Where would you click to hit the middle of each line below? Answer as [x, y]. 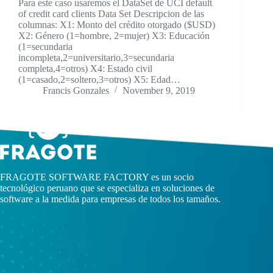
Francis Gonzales [76, 91]
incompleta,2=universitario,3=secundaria [96, 58]
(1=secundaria [45, 47]
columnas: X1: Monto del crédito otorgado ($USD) [117, 25]
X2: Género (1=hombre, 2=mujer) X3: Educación [114, 36]
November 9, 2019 [159, 91]
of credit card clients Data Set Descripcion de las [111, 14]
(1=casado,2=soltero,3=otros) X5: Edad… [99, 80]
